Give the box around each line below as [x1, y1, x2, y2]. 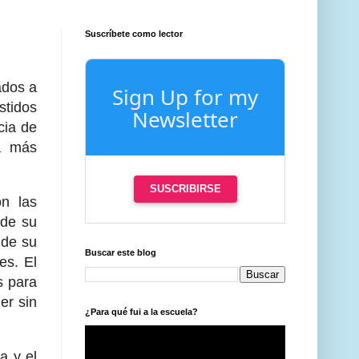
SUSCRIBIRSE [149, 183, 221, 196]
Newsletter [132, 105, 238, 135]
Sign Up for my [112, 83, 258, 112]
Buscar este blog [85, 248, 156, 258]
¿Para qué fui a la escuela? [85, 307, 198, 317]
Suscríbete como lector [85, 29, 183, 39]
